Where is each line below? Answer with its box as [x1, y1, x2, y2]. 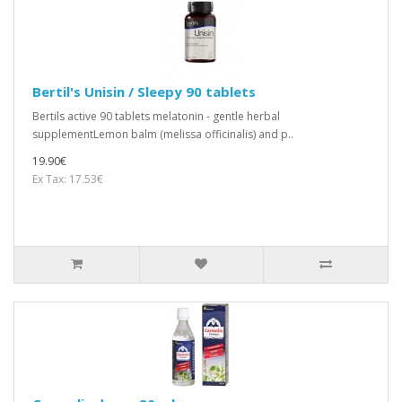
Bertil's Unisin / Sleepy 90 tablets [32, 82, 256, 100]
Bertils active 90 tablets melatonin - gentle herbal [32, 108, 280, 124]
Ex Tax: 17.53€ [32, 170, 103, 187]
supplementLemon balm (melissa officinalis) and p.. [32, 126, 293, 142]
